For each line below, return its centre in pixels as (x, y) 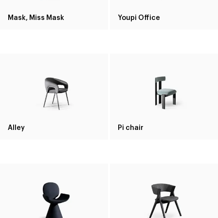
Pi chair (131, 127)
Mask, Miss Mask (36, 17)
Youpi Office (139, 17)
